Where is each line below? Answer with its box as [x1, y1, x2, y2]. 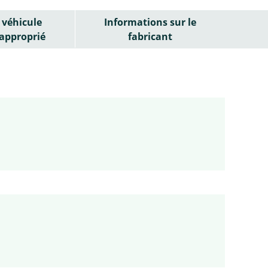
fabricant [127, 29, 172, 43]
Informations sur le [103, 15, 196, 29]
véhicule [2, 15, 42, 29]
